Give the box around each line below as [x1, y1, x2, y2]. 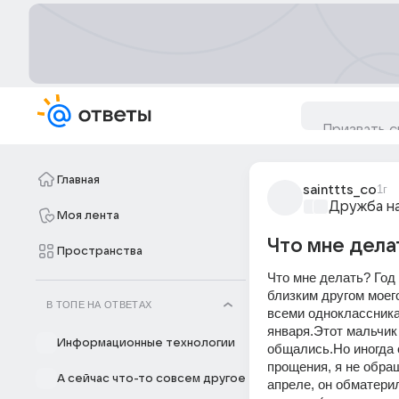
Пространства [57, 245, 142, 257]
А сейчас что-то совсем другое [57, 372, 246, 385]
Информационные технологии [57, 337, 235, 349]
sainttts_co [303, 183, 377, 197]
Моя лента [57, 209, 119, 222]
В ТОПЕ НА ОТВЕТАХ [46, 299, 152, 310]
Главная [57, 174, 100, 186]
